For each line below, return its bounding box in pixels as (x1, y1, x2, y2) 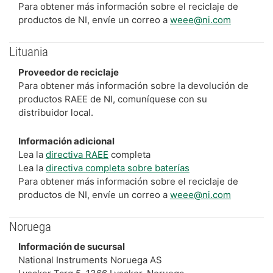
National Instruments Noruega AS (18, 254, 162, 266)
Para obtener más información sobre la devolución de (18, 79, 249, 91)
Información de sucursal (18, 241, 125, 252)
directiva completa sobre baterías (46, 161, 190, 174)
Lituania (9, 44, 48, 59)
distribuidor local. (18, 106, 93, 118)
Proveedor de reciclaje (18, 66, 119, 78)
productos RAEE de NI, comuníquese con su (18, 93, 207, 105)
